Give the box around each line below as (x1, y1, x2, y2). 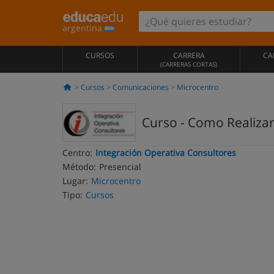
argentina (62, 22, 105, 34)
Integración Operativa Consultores (95, 147, 236, 158)
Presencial (99, 161, 141, 172)
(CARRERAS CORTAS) (160, 60, 217, 68)
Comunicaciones (112, 82, 169, 92)
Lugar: (62, 175, 88, 187)
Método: (62, 161, 96, 172)
